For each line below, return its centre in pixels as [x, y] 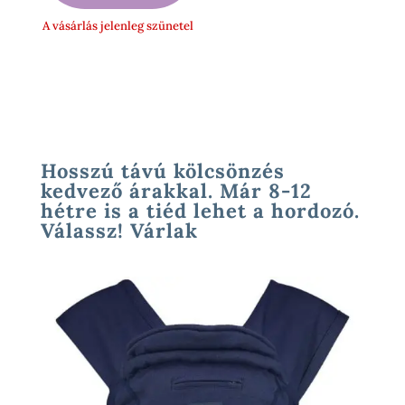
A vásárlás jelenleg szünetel [118, 26]
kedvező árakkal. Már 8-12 [176, 191]
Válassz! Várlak [119, 231]
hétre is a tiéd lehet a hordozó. [200, 211]
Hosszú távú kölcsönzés [162, 171]
